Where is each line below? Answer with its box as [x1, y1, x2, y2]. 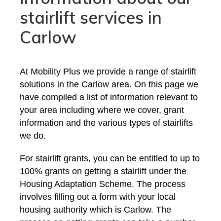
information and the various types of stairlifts [20, 118, 193, 128]
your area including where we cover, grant [20, 105, 184, 115]
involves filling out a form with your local [20, 192, 176, 202]
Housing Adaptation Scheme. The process [20, 179, 185, 189]
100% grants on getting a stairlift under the [20, 166, 186, 176]
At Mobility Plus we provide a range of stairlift [20, 67, 196, 76]
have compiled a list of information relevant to [20, 92, 198, 102]
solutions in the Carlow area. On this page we [20, 79, 198, 89]
